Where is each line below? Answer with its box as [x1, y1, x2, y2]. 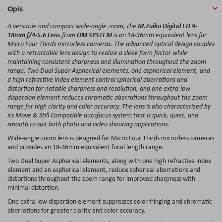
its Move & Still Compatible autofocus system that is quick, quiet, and [7, 110, 198, 119]
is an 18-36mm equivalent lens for [112, 30, 207, 39]
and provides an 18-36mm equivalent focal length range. [7, 142, 164, 151]
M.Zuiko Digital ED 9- [138, 20, 197, 30]
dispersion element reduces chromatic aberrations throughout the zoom [7, 92, 208, 102]
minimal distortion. [7, 182, 60, 192]
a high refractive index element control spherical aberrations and [7, 74, 187, 84]
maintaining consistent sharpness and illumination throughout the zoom [7, 56, 206, 66]
